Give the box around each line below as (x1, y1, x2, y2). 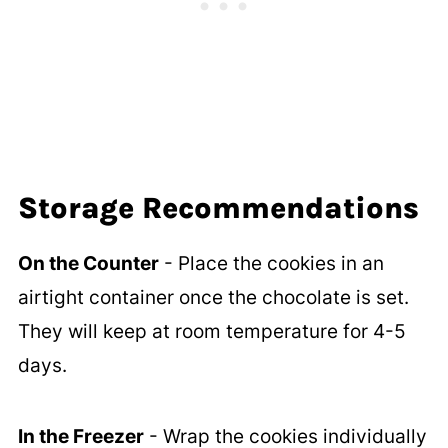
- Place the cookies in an (158, 252, 384, 276)
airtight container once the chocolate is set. (17, 286, 409, 310)
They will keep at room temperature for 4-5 (17, 320, 406, 344)
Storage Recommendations (17, 190, 419, 227)
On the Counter (17, 252, 159, 276)
